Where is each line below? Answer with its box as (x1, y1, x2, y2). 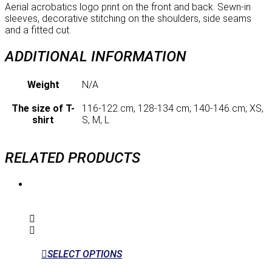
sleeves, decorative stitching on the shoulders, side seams (5, 13, 251, 25)
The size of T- (12, 103, 75, 115)
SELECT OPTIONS (47, 248, 122, 260)
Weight (27, 79, 59, 91)
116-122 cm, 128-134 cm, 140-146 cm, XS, (82, 103, 263, 115)
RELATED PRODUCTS (5, 149, 140, 167)
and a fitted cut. (5, 24, 71, 36)
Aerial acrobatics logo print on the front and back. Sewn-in (5, 1, 251, 13)
